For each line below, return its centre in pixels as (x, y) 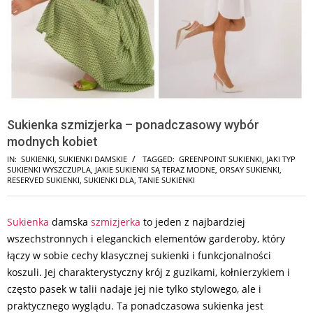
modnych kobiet (52, 141)
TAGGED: (159, 159)
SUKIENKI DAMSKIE (93, 159)
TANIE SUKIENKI (167, 180)
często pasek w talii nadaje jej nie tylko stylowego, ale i (134, 289)
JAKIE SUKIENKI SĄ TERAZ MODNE (155, 169)
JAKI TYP (281, 159)
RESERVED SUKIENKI (43, 180)
